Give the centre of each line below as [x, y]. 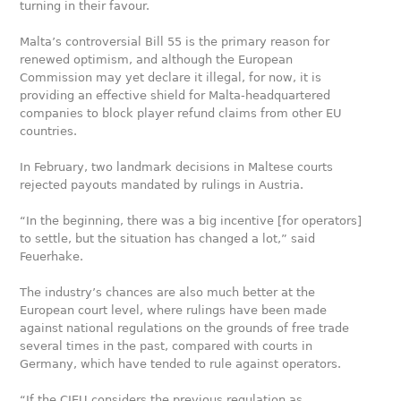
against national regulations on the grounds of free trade [185, 328]
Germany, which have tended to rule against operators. [181, 364]
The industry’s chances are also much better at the [168, 292]
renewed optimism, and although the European [157, 60]
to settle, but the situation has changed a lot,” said [168, 239]
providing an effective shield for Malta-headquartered [175, 95]
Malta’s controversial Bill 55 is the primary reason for [175, 42]
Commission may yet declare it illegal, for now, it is [171, 77]
